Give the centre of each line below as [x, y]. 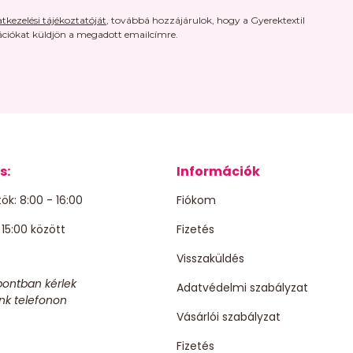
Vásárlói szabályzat [229, 316]
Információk [218, 171]
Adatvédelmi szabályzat [242, 287]
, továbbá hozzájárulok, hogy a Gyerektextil [205, 20]
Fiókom [196, 200]
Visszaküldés [210, 258]
